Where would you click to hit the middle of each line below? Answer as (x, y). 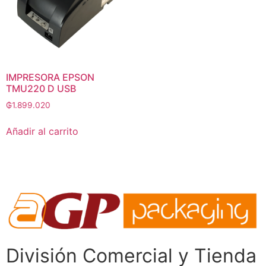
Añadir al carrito (42, 132)
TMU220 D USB (41, 88)
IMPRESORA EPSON (50, 77)
